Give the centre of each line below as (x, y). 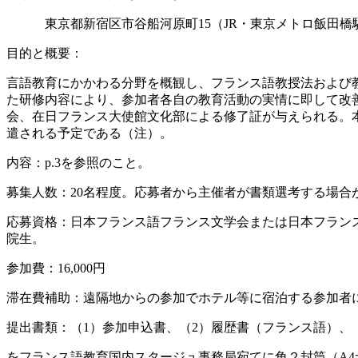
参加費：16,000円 (56, 268)
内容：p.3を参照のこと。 (78, 163)
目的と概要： (45, 54)
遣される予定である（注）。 (89, 133)
